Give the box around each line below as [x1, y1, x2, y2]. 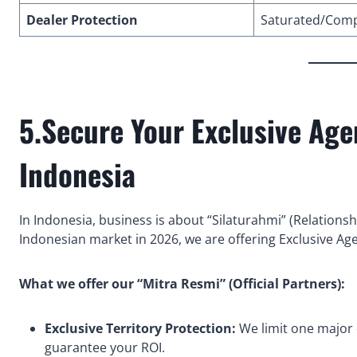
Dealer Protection [26, 11, 138, 29]
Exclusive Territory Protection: [45, 320, 236, 338]
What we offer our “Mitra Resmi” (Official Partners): [19, 275, 345, 293]
